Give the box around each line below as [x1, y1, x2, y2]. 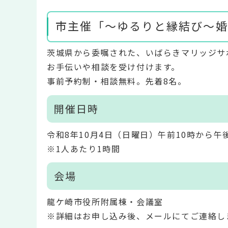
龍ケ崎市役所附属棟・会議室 [47, 195, 163, 208]
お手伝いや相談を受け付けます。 [47, 61, 181, 73]
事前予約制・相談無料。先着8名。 [47, 75, 187, 88]
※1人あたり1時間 [47, 142, 121, 155]
